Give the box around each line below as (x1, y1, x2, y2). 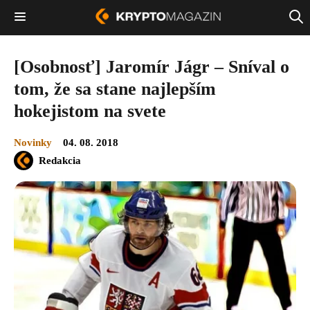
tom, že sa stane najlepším (14, 78, 216, 99)
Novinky (14, 136, 52, 148)
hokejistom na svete (14, 100, 166, 121)
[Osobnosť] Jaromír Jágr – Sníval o (14, 56, 289, 77)
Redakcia (39, 154, 81, 166)
